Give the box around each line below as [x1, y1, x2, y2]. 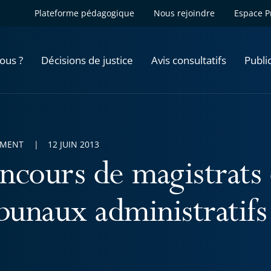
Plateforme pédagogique [34, 7, 134, 19]
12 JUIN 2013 [48, 139, 99, 150]
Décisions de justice [41, 53, 133, 67]
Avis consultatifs [151, 53, 226, 67]
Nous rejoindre [154, 7, 215, 19]
